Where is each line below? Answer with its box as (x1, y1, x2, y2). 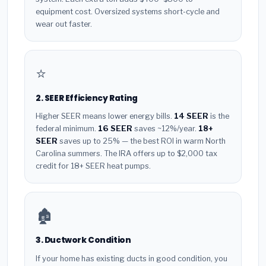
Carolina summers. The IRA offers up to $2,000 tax (36, 149, 217, 159)
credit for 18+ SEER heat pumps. (36, 161, 151, 171)
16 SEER (98, 124, 132, 134)
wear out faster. (36, 19, 92, 28)
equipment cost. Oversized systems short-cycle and (36, 7, 220, 16)
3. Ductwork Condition (36, 235, 131, 246)
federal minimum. (36, 124, 98, 134)
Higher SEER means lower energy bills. (36, 112, 174, 121)
